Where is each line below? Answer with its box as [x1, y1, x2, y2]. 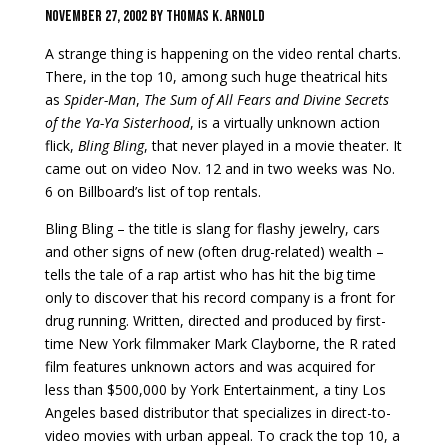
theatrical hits [300, 66, 388, 86]
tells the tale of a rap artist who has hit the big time [44, 264, 376, 284]
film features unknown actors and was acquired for [44, 356, 375, 376]
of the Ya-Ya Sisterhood [44, 112, 190, 132]
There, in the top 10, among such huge [44, 66, 301, 86]
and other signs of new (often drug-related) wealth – [44, 241, 384, 261]
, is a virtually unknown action [189, 112, 380, 132]
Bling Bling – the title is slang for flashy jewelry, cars [44, 218, 380, 238]
